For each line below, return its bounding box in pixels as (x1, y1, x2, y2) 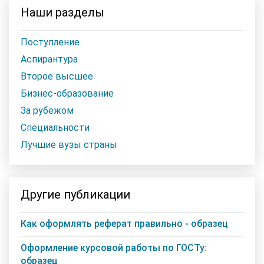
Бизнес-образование (21, 87, 114, 99)
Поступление (21, 36, 80, 48)
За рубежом (21, 104, 74, 116)
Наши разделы (21, 5, 104, 19)
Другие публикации (21, 187, 130, 202)
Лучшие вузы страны (21, 138, 117, 150)
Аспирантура (21, 53, 78, 65)
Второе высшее (21, 70, 93, 82)
